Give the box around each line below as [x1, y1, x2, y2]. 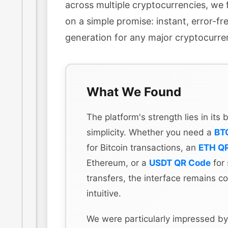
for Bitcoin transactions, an [87, 142, 198, 153]
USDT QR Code [149, 157, 211, 168]
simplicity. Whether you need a [87, 127, 214, 137]
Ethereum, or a [87, 157, 149, 168]
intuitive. [87, 188, 121, 198]
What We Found [87, 84, 181, 99]
